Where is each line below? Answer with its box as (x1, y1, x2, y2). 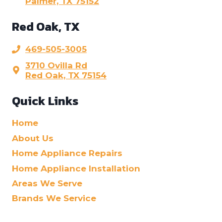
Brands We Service (12, 193, 96, 204)
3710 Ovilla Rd (25, 60, 87, 70)
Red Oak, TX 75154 (25, 70, 107, 80)
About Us (12, 133, 54, 143)
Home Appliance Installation (12, 163, 140, 173)
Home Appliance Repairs (12, 148, 122, 159)
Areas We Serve (12, 178, 82, 188)
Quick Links (12, 92, 78, 110)
